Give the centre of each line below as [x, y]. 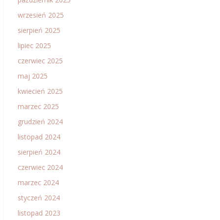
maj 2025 [33, 76]
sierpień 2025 [39, 30]
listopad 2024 [39, 137]
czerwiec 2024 [40, 167]
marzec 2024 [38, 182]
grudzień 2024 [40, 122]
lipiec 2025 [34, 45]
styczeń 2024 [39, 198]
